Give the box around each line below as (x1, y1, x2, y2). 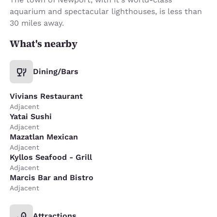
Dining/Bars (33, 66, 78, 76)
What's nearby (10, 36, 77, 50)
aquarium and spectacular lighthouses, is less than (10, 6, 202, 16)
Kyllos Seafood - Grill (10, 152, 92, 162)
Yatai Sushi (10, 111, 52, 121)
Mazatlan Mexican (10, 132, 78, 141)
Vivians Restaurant (10, 91, 83, 101)
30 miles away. (10, 18, 64, 28)
